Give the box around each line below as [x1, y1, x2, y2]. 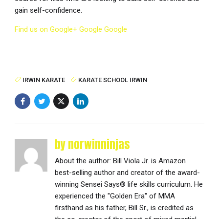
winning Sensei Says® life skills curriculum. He [55, 180, 203, 189]
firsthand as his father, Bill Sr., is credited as [55, 203, 194, 213]
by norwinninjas [55, 136, 131, 153]
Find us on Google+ [15, 25, 77, 34]
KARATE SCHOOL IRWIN [78, 76, 147, 84]
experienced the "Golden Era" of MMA [55, 192, 175, 201]
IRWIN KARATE [22, 76, 66, 84]
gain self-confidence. [15, 6, 82, 15]
